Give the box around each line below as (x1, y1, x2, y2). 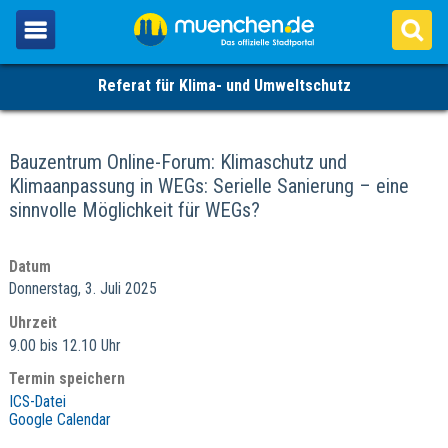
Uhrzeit (8, 313, 57, 332)
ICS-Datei (8, 392, 66, 411)
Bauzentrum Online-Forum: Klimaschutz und (8, 150, 347, 174)
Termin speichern (8, 370, 125, 389)
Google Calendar (8, 410, 110, 429)
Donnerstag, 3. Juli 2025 (8, 280, 157, 299)
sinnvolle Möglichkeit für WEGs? (8, 198, 260, 222)
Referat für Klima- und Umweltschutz (97, 76, 351, 95)
